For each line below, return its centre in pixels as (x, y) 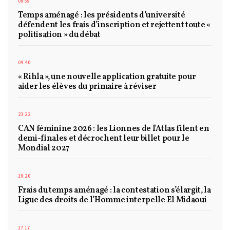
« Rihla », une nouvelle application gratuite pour (107, 77)
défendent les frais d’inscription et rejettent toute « (114, 25)
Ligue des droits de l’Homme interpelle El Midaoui (112, 200)
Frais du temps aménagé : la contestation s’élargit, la (114, 190)
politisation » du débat (59, 35)
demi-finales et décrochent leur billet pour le (104, 138)
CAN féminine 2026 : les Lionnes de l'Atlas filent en (114, 129)
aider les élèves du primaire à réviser (87, 87)
